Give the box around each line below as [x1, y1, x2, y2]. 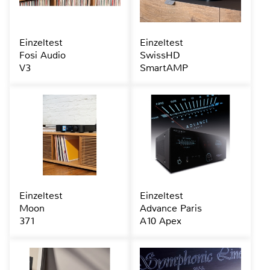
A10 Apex [139, 215, 181, 228]
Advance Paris [139, 202, 202, 215]
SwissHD [139, 49, 180, 62]
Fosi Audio [19, 49, 66, 62]
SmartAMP [139, 61, 188, 75]
